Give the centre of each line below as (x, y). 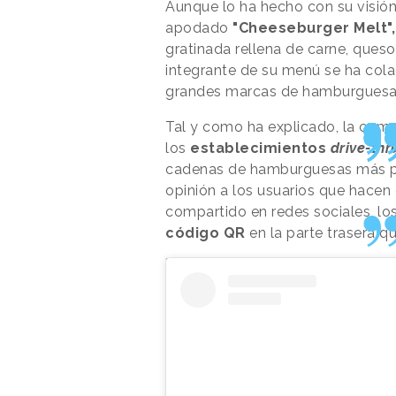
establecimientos (260, 148)
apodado (199, 27)
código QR (206, 232)
